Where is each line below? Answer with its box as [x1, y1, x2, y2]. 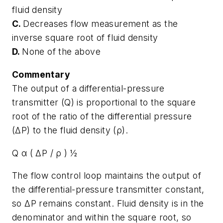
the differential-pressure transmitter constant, [12, 184, 205, 195]
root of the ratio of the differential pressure [12, 111, 192, 122]
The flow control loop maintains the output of [12, 170, 201, 181]
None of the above [22, 46, 101, 57]
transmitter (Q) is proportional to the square [12, 97, 196, 108]
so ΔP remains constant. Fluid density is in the [12, 198, 204, 209]
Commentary [12, 69, 70, 80]
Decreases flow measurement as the [23, 18, 178, 29]
